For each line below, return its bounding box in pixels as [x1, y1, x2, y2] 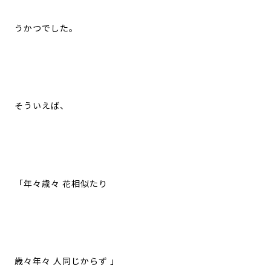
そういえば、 [14, 101, 69, 111]
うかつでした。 [14, 23, 78, 33]
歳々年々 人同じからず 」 [14, 256, 119, 267]
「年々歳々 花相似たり [14, 178, 108, 189]
